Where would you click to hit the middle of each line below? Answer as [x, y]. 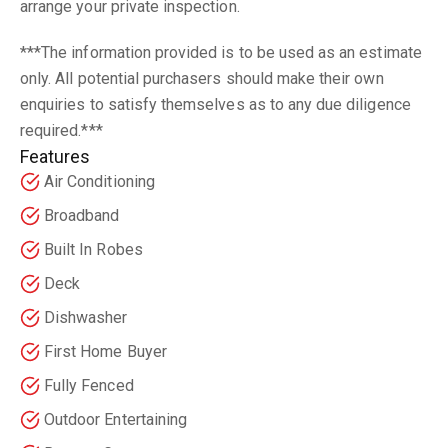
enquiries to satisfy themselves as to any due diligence [215, 104]
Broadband [82, 215]
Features [55, 156]
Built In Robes [93, 249]
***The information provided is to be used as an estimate [221, 52]
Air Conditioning [99, 181]
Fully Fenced [89, 385]
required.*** [61, 130]
